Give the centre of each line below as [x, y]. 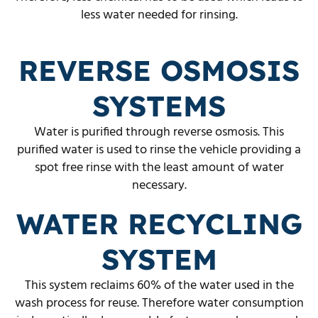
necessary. [159, 185]
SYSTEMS [159, 105]
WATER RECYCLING [159, 223]
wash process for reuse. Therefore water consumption [159, 303]
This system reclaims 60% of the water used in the [159, 285]
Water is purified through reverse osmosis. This [159, 132]
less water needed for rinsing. [159, 15]
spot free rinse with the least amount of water [159, 168]
